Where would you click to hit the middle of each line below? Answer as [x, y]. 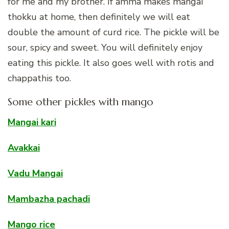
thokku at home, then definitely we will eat [99, 17]
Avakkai [24, 147]
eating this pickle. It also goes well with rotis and [111, 63]
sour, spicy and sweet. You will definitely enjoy [105, 47]
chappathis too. [39, 78]
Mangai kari [32, 122]
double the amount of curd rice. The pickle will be [113, 32]
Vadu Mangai [35, 173]
